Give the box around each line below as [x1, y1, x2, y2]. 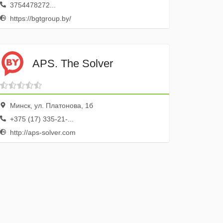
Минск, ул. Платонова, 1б [8, 102, 94, 110]
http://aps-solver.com [8, 128, 76, 136]
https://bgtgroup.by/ [8, 14, 72, 22]
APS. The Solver [32, 57, 113, 70]
